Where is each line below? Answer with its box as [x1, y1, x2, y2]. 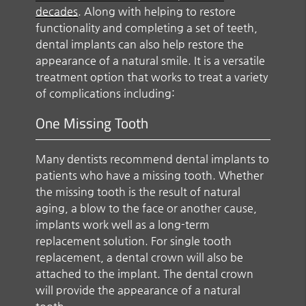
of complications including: [36, 86, 176, 100]
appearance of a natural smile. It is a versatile [36, 53, 266, 67]
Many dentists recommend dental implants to [36, 152, 270, 165]
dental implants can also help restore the [36, 37, 245, 51]
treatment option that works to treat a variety [36, 70, 268, 83]
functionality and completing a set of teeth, [36, 20, 258, 34]
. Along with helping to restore [78, 4, 236, 18]
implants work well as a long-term [36, 217, 210, 231]
